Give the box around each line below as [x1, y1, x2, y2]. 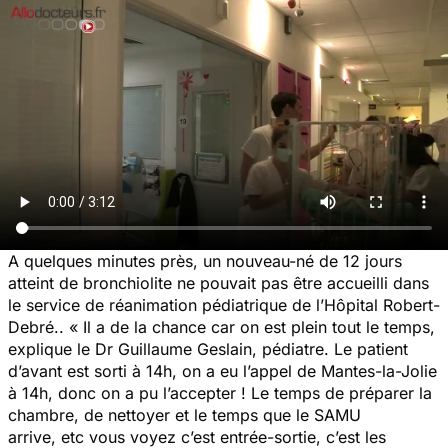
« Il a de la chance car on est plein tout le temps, [69, 316, 435, 337]
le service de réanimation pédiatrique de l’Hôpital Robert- [8, 294, 440, 315]
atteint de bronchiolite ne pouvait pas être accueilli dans [8, 272, 429, 293]
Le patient [334, 338, 408, 359]
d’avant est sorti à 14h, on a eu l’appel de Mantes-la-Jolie [8, 360, 437, 381]
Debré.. [8, 316, 69, 337]
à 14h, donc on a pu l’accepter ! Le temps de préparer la [8, 382, 432, 403]
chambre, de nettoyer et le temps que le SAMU [8, 404, 361, 425]
